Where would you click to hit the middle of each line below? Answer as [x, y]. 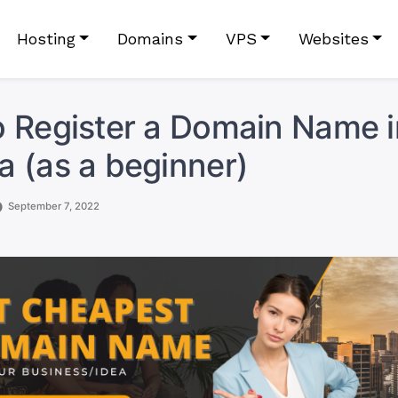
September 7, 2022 [54, 206]
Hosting [46, 39]
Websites [333, 39]
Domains [151, 39]
